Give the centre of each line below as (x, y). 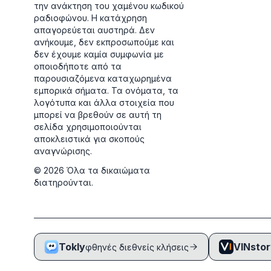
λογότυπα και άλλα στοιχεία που (104, 103)
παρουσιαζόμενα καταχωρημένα (103, 78)
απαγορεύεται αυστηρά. (85, 30)
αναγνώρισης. (63, 151)
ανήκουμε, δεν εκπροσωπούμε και (104, 42)
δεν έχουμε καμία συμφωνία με (99, 54)
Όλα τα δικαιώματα (108, 170)
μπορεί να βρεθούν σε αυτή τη (98, 115)
